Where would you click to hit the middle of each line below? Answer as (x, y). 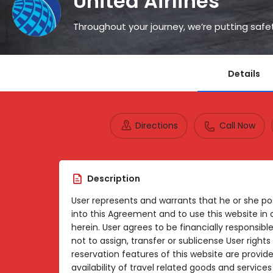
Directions (156, 126)
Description (114, 178)
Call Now (237, 126)
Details (244, 73)
